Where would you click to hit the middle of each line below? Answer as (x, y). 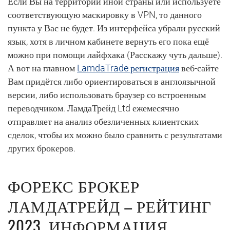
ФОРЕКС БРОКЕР (74, 185)
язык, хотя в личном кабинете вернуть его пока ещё (108, 41)
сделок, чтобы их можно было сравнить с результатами (115, 135)
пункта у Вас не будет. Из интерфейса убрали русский (114, 28)
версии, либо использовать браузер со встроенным (107, 95)
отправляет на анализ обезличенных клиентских (103, 121)
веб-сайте (199, 68)
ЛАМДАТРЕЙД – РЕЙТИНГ (110, 205)
